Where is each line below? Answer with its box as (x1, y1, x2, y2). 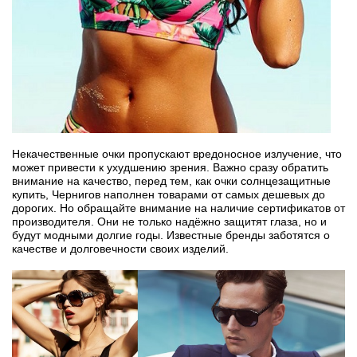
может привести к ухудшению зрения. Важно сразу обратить (12, 161, 328, 175)
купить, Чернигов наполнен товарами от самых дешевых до (12, 188, 325, 202)
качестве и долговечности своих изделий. (12, 242, 229, 256)
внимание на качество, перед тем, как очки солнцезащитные (12, 175, 331, 188)
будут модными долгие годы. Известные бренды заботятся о (12, 229, 330, 242)
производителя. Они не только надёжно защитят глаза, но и (12, 215, 327, 229)
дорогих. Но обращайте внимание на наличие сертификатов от (12, 202, 345, 215)
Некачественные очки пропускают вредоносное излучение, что (12, 147, 342, 161)
